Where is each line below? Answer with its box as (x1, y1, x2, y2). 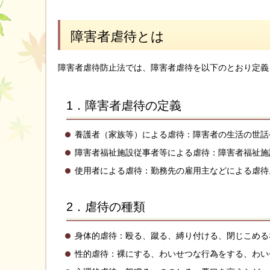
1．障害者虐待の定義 (66, 98, 181, 112)
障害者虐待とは (71, 29, 165, 45)
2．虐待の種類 (66, 199, 145, 213)
